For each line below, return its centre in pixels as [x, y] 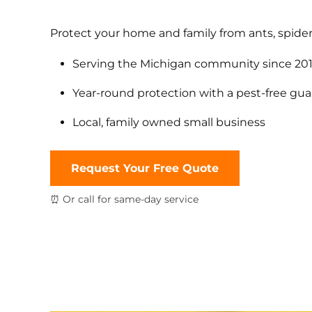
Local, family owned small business [169, 123]
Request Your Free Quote [145, 169]
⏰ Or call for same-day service [124, 200]
